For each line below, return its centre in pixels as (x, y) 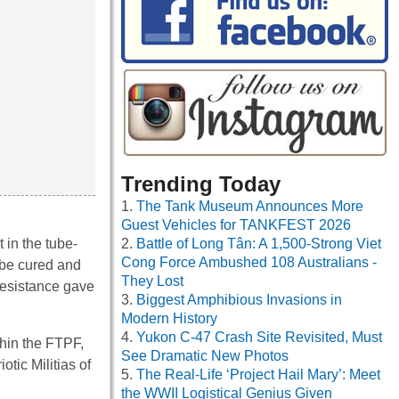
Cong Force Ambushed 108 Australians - (249, 263)
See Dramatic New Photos (205, 356)
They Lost (152, 281)
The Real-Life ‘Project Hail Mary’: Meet (258, 375)
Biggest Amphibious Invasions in (239, 300)
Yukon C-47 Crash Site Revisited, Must (259, 338)
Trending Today (201, 184)
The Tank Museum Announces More (250, 207)
